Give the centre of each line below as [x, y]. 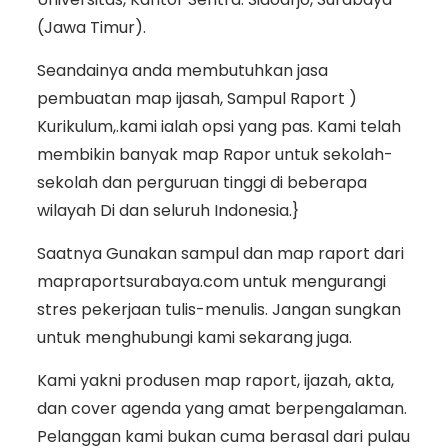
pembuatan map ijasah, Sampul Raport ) [196, 99]
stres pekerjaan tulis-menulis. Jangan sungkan [218, 310]
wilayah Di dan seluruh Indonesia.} [167, 211]
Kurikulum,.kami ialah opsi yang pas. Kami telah [218, 127]
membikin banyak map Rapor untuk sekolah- [214, 155]
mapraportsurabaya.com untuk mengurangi [211, 282]
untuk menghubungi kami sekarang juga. [194, 338]
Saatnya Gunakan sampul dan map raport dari [220, 254]
